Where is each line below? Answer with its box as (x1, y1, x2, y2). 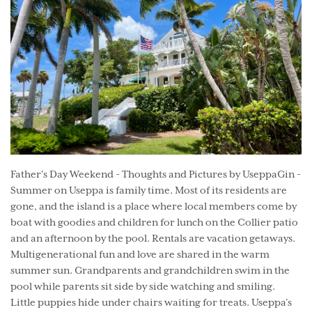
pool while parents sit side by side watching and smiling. (10, 281, 275, 292)
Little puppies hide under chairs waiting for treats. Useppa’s (10, 297, 292, 309)
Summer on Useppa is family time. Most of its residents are (10, 185, 287, 196)
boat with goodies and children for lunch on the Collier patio (10, 217, 298, 228)
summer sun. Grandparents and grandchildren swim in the (10, 265, 290, 276)
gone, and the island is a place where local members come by (10, 201, 297, 212)
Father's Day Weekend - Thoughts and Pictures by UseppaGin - (10, 169, 301, 180)
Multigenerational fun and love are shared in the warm (10, 249, 270, 260)
